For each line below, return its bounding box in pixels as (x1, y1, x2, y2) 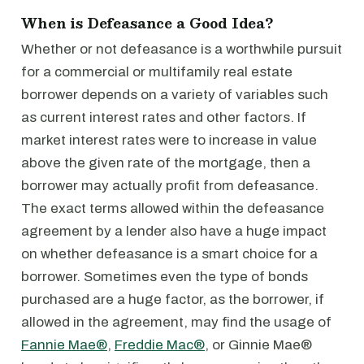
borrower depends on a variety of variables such (21, 87, 328, 102)
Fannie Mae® (21, 337, 107, 353)
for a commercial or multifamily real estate (21, 64, 292, 80)
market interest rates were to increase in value (21, 132, 317, 148)
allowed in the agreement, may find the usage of (21, 314, 331, 330)
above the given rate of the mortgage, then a (21, 155, 310, 171)
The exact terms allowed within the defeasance (21, 201, 324, 216)
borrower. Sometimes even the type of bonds (21, 269, 308, 284)
